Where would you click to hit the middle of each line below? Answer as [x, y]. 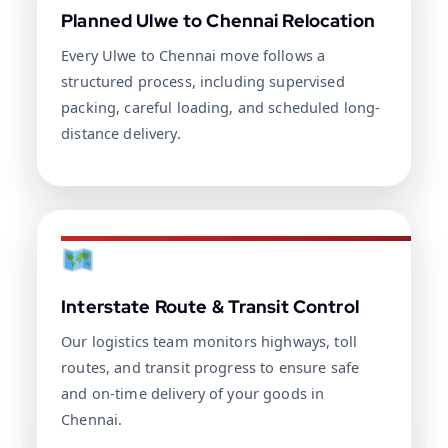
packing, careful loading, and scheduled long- [221, 107]
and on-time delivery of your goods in [193, 393]
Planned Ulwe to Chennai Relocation [218, 21]
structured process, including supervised [203, 81]
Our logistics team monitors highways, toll [209, 341]
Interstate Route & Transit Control [210, 307]
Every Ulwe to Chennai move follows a [193, 55]
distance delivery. [121, 133]
